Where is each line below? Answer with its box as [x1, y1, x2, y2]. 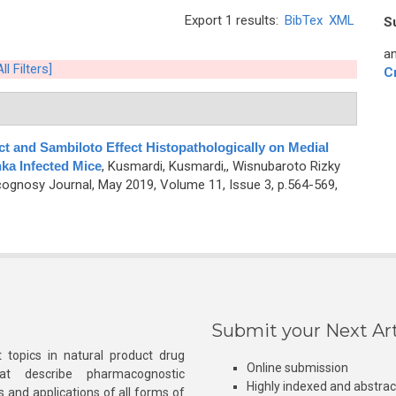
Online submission [247, 361, 348, 375]
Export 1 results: [185, 12, 282, 28]
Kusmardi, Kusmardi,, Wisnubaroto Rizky [107, 158, 340, 174]
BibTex [285, 12, 323, 28]
